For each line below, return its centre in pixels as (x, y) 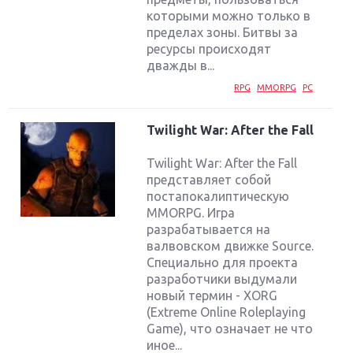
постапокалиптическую (218, 197)
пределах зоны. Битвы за (223, 32)
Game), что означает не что (230, 329)
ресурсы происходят (209, 48)
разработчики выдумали (222, 279)
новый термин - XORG (212, 296)
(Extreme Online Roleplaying (227, 312)
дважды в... (181, 65)
